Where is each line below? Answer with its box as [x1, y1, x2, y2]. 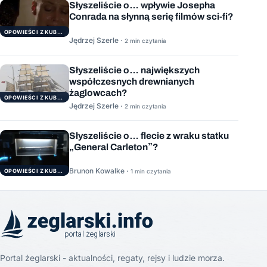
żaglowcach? [69, 88, 128, 98]
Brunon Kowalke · [69, 166, 131, 176]
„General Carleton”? [69, 141, 159, 152]
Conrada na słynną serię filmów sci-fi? [69, 11, 234, 21]
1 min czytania [131, 167, 171, 175]
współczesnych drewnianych [69, 76, 194, 87]
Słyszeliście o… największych [69, 65, 200, 76]
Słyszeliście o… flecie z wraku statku [69, 130, 229, 141]
